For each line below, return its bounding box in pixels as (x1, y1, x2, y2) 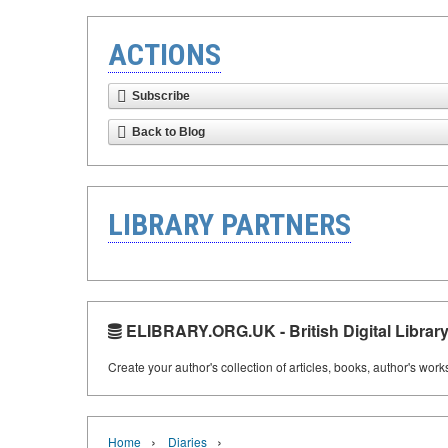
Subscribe (132, 89, 190, 103)
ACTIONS (108, 37, 221, 72)
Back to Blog (132, 125, 205, 139)
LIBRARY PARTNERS (108, 207, 351, 242)
